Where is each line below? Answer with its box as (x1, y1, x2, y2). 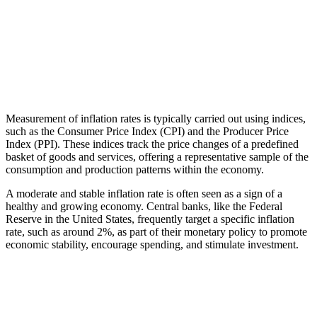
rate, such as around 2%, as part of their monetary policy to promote (6, 225, 307, 238)
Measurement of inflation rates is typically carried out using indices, (6, 112, 306, 125)
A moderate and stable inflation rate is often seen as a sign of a (6, 187, 282, 200)
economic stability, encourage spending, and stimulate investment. (6, 238, 299, 250)
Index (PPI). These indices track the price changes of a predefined (6, 137, 299, 150)
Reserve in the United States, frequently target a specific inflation (6, 212, 294, 225)
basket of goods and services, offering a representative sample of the (6, 150, 309, 163)
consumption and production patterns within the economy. (6, 163, 264, 175)
